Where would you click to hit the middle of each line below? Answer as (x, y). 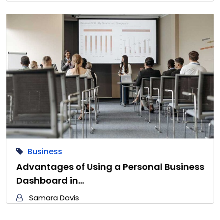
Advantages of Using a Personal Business (110, 167)
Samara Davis (54, 198)
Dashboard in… (50, 181)
